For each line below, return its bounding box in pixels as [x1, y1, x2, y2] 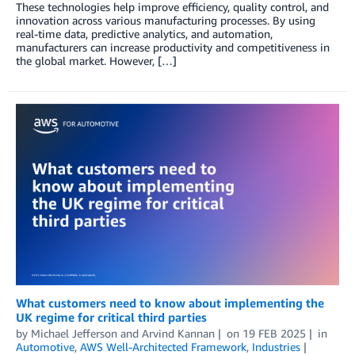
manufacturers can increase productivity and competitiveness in [16, 40, 330, 54]
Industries [252, 339, 300, 353]
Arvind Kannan [142, 326, 215, 340]
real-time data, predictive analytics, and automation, [16, 26, 273, 40]
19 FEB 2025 [242, 326, 306, 340]
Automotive [16, 339, 74, 353]
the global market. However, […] [16, 53, 177, 67]
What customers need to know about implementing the [16, 295, 324, 310]
